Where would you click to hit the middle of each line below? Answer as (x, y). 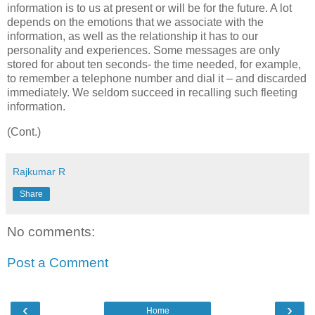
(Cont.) (24, 132)
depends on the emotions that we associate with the (135, 22)
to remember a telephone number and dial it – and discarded (157, 79)
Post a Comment (58, 262)
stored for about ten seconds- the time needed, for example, (154, 65)
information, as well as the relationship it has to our (133, 37)
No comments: (51, 232)
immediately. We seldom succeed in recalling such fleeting (152, 93)
